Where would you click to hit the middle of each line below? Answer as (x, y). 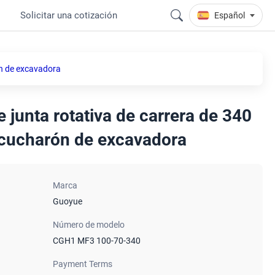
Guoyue (67, 201)
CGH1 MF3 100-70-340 (96, 241)
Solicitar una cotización (69, 15)
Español (230, 15)
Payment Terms (82, 264)
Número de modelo (88, 225)
